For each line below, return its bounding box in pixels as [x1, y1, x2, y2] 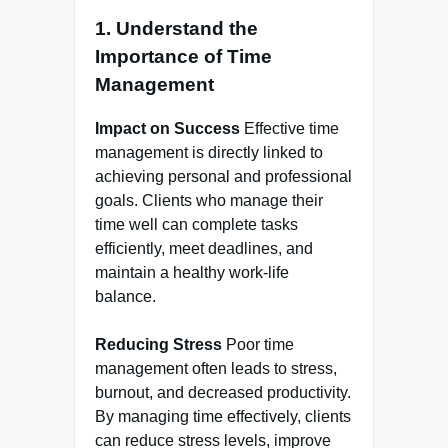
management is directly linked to [95, 144, 323, 162]
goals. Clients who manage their [95, 192, 323, 210]
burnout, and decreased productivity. [95, 384, 351, 402]
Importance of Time [95, 45, 272, 67]
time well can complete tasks [95, 216, 298, 234]
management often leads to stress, [95, 360, 337, 378]
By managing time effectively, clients [95, 408, 351, 426]
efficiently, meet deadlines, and [95, 240, 313, 258]
